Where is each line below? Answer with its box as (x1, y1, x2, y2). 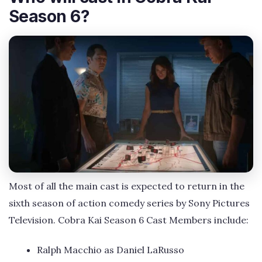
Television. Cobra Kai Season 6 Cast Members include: (9, 214, 249, 226)
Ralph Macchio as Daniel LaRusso (37, 244, 184, 256)
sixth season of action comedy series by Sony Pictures (9, 197, 250, 209)
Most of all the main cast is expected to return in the (9, 180, 244, 192)
